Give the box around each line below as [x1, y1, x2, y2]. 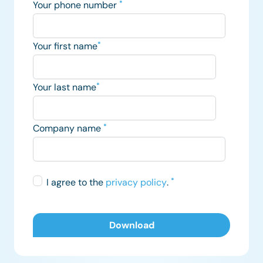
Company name [33, 122, 103, 134]
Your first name [33, 39, 97, 52]
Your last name [33, 80, 96, 93]
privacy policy [106, 176, 167, 188]
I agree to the [46, 176, 106, 188]
